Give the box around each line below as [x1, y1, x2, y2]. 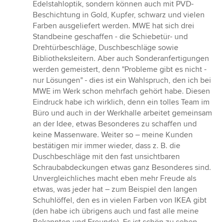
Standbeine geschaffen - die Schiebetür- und [33, 32, 188, 42]
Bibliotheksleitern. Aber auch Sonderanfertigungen [33, 54, 209, 64]
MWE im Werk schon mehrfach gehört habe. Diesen [33, 86, 210, 97]
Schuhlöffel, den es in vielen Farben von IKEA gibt [33, 195, 207, 206]
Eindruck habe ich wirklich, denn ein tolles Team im [33, 97, 210, 108]
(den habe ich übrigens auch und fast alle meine [33, 206, 199, 217]
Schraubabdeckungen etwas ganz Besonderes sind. [33, 163, 211, 173]
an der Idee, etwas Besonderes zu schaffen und [33, 119, 197, 129]
